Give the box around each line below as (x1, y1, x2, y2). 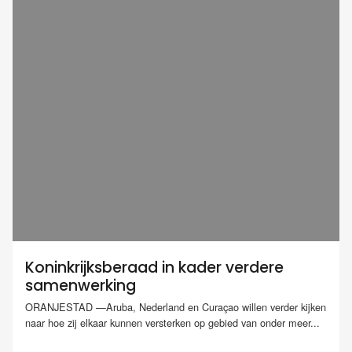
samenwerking (25, 275, 136, 296)
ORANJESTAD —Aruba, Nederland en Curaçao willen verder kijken (25, 299, 326, 315)
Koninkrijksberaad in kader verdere (25, 257, 284, 278)
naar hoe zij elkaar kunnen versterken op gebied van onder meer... (25, 315, 320, 331)
